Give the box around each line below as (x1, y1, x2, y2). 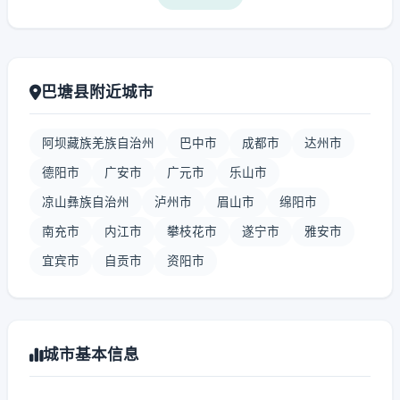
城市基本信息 (43, 345, 139, 363)
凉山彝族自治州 (42, 195, 129, 209)
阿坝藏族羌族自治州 (42, 136, 154, 150)
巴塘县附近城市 (41, 82, 154, 101)
